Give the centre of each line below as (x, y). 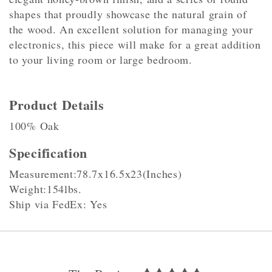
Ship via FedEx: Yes (58, 204)
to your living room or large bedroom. (101, 59)
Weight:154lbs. (46, 189)
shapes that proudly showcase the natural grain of (128, 14)
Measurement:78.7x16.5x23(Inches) (96, 174)
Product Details (57, 105)
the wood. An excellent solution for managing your (131, 29)
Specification (49, 153)
